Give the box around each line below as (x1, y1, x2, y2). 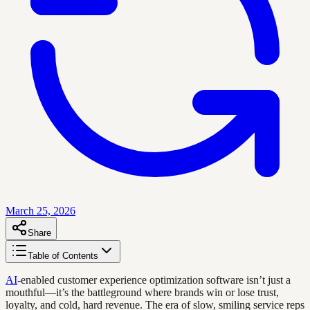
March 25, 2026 (6, 204, 75, 217)
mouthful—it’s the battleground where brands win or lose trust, (6, 286, 279, 298)
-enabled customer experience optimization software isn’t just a (17, 273, 291, 286)
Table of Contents (28, 250, 98, 261)
